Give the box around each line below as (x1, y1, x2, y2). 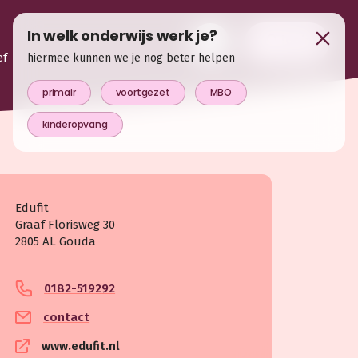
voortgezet (115, 86, 170, 100)
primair (42, 86, 76, 100)
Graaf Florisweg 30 (15, 217, 116, 233)
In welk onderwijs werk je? (27, 26, 217, 46)
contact (43, 309, 90, 324)
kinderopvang (42, 117, 108, 131)
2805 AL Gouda (15, 234, 97, 249)
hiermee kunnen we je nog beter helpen (27, 50, 235, 65)
